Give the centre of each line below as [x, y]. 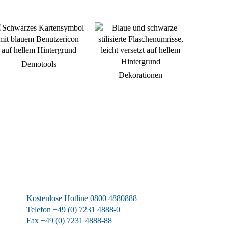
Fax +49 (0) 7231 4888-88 [69, 221]
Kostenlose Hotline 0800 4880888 [82, 198]
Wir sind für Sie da [72, 163]
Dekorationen [140, 75]
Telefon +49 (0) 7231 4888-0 [73, 209]
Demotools [39, 64]
